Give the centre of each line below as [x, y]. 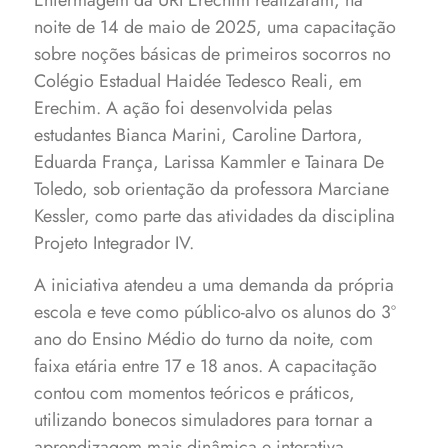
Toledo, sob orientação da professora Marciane [212, 189]
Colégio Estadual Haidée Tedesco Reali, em [198, 81]
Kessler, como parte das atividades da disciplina [215, 216]
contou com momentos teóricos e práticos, [195, 393]
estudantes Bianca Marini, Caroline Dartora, [199, 135]
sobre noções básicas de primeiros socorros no [213, 54]
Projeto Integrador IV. [114, 243]
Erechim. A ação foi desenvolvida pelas [183, 108]
